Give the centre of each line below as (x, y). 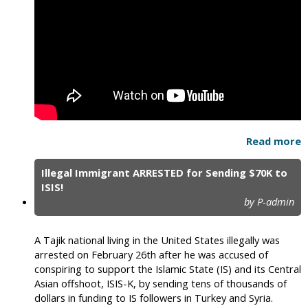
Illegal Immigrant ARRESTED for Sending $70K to (164, 172)
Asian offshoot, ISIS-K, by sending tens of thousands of (161, 283)
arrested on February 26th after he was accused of (151, 254)
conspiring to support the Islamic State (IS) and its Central (168, 268)
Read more (274, 141)
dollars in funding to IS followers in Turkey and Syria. (154, 297)
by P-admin (269, 201)
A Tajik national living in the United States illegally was (157, 240)
